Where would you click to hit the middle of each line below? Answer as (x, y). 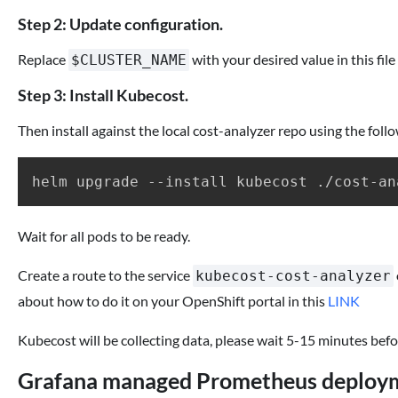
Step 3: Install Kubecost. (103, 96)
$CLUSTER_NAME (129, 60)
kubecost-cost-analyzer (293, 275)
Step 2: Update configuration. (120, 25)
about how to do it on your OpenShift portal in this (173, 300)
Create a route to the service (105, 275)
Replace (43, 60)
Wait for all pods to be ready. (104, 235)
